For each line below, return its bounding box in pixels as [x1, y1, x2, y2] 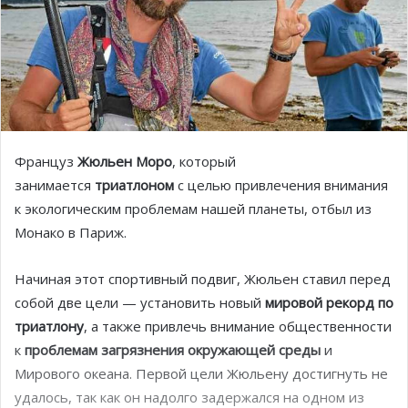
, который [172, 152, 236, 171]
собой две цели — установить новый [15, 293, 265, 312]
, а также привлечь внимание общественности [84, 317, 392, 336]
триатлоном [95, 176, 174, 195]
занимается [15, 176, 95, 195]
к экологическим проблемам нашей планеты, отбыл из [15, 199, 372, 219]
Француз [15, 152, 77, 171]
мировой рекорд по [265, 293, 393, 312]
